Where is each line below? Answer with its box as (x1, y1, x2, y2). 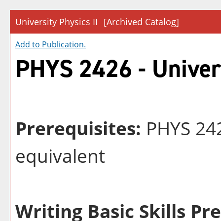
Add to (15, 39, 42, 50)
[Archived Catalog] (104, 16, 179, 28)
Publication (42, 39, 84, 50)
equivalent (15, 143, 105, 168)
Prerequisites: (15, 115, 141, 141)
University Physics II (15, 16, 98, 28)
